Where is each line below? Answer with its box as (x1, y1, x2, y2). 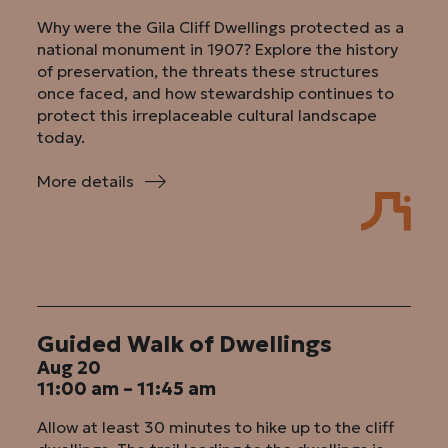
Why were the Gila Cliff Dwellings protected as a (37, 16, 405, 37)
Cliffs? (134, 259, 181, 280)
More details (37, 171, 135, 192)
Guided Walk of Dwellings (37, 330, 333, 359)
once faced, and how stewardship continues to (37, 82, 395, 103)
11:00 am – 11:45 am (37, 377, 217, 401)
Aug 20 (37, 356, 102, 380)
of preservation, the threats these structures (37, 60, 380, 81)
